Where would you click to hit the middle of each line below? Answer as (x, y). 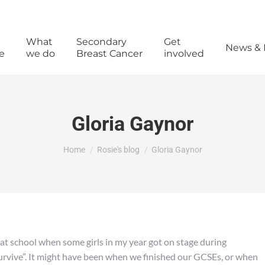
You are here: (90, 144)
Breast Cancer (109, 54)
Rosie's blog (118, 150)
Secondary (101, 42)
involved (184, 54)
